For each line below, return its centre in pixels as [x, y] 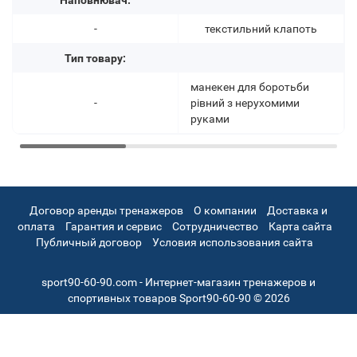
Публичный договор [89, 243]
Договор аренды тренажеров [106, 211]
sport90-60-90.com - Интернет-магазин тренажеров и [178, 282]
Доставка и [297, 211]
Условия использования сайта [233, 243]
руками [210, 119]
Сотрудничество [215, 227]
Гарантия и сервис [113, 227]
